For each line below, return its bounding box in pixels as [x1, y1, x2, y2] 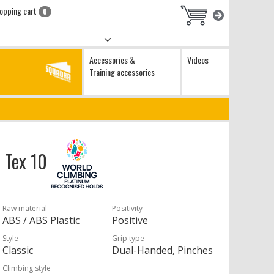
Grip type [112, 233, 145, 243]
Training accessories [89, 65, 155, 78]
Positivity [112, 203, 143, 213]
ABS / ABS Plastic [2, 213, 80, 227]
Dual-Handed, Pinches [112, 243, 213, 257]
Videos [187, 53, 209, 66]
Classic [2, 243, 34, 257]
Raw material [2, 203, 48, 213]
